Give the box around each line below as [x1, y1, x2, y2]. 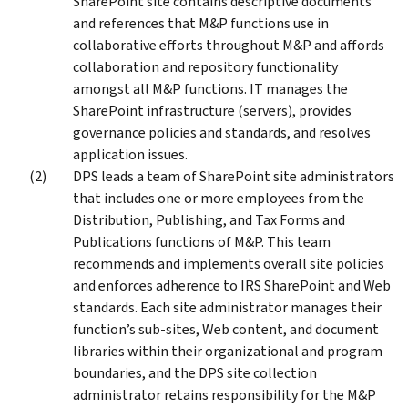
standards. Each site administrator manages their [73, 297, 382, 317]
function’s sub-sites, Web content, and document [73, 319, 379, 339]
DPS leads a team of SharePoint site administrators [73, 166, 394, 186]
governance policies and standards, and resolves [73, 122, 371, 142]
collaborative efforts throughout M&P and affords [73, 35, 384, 55]
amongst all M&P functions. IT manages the [73, 78, 348, 98]
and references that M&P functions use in [73, 13, 329, 33]
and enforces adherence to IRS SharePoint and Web [73, 275, 391, 295]
